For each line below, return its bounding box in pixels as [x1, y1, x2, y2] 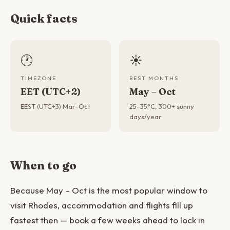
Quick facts [10, 11, 78, 26]
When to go [10, 158, 76, 172]
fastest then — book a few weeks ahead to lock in [10, 215, 205, 225]
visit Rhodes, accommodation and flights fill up [10, 200, 193, 210]
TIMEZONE [21, 74, 56, 82]
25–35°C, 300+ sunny [129, 102, 194, 110]
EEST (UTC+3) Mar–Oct [21, 102, 90, 110]
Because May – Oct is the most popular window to [10, 185, 207, 196]
